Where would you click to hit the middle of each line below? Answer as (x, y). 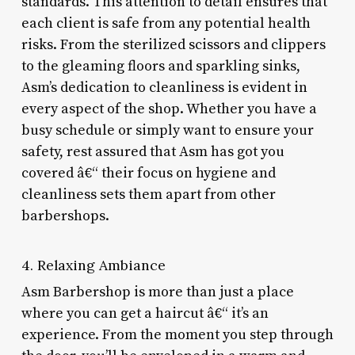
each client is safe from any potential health (166, 23)
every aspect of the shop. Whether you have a (169, 109)
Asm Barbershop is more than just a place (157, 292)
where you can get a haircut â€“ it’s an (145, 313)
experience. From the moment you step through (177, 334)
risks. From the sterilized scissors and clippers (173, 44)
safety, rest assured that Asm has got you (153, 151)
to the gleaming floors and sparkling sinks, (160, 66)
